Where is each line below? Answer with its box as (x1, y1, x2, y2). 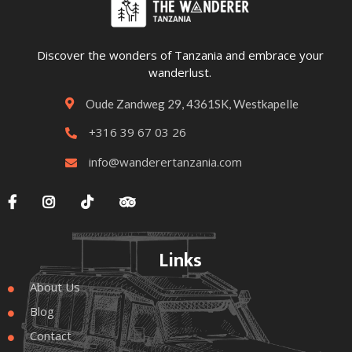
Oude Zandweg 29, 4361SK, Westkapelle (85, 97, 299, 111)
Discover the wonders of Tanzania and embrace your (36, 47, 324, 63)
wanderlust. (148, 64, 211, 80)
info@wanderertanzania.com (88, 154, 242, 170)
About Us (30, 279, 80, 295)
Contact (30, 328, 71, 343)
